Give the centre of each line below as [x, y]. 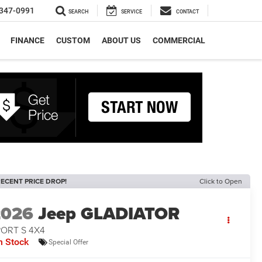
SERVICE [132, 12]
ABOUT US [121, 40]
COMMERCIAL [179, 40]
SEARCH [78, 12]
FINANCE [27, 40]
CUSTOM [73, 40]
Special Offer [69, 242]
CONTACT [187, 12]
